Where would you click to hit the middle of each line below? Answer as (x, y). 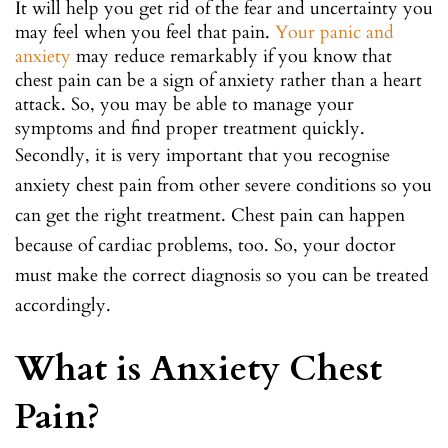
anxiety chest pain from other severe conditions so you (223, 185)
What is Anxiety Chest (198, 368)
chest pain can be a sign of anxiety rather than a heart (218, 80)
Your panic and (334, 32)
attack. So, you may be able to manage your (184, 104)
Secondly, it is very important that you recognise (202, 155)
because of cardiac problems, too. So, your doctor (205, 245)
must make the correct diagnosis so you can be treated (222, 275)
